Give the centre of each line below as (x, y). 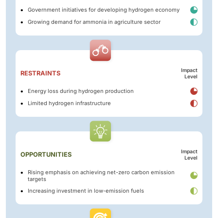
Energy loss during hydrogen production (81, 91)
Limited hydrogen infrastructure (69, 103)
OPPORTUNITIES (46, 154)
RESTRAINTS (40, 73)
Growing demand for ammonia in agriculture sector (94, 22)
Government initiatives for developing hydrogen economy (104, 10)
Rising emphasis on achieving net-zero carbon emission (101, 172)
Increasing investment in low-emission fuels (86, 191)
